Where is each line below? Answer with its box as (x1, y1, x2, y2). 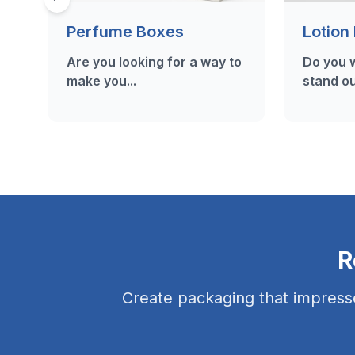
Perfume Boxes (67, 22, 184, 41)
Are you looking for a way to (67, 54, 242, 70)
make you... (67, 73, 136, 89)
